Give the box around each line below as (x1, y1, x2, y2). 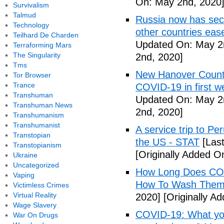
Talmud (12, 11, 36, 19)
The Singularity (12, 51, 60, 59)
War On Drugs (12, 211, 58, 219)
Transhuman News (12, 101, 72, 109)
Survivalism (12, 1, 49, 9)
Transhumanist (12, 121, 60, 129)
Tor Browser (12, 71, 51, 79)
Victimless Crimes (12, 181, 69, 189)
